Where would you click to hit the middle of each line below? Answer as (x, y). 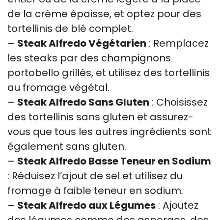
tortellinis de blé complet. (70, 28)
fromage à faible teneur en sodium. (95, 190)
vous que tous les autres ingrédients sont (109, 131)
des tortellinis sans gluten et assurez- (100, 117)
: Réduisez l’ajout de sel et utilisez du (95, 176)
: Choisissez (179, 102)
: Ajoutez (177, 205)
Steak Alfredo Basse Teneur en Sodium (114, 161)
